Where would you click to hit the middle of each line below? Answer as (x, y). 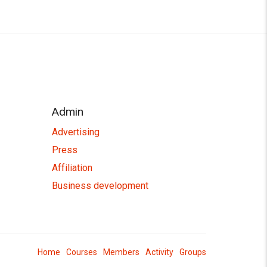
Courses (82, 252)
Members (121, 252)
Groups (193, 252)
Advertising (75, 132)
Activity (159, 252)
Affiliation (72, 167)
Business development (100, 185)
